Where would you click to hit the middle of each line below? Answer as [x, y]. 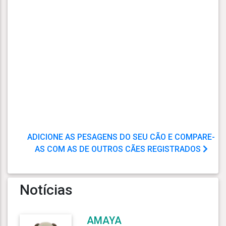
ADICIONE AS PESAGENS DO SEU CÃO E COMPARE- [121, 137]
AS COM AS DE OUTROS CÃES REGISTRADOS [119, 149]
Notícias [46, 190]
